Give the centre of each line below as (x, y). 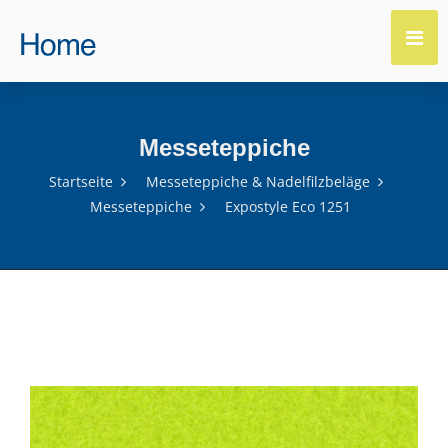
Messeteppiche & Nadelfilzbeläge (258, 181)
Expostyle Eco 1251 (287, 206)
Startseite (81, 181)
